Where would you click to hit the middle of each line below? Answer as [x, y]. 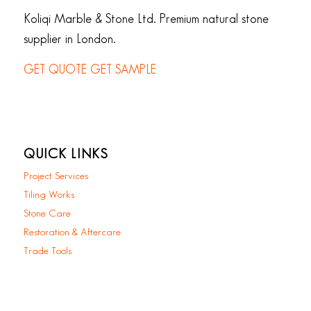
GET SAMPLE [123, 70]
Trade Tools [47, 252]
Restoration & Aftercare [72, 233]
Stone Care [47, 214]
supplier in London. [69, 40]
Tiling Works [49, 195]
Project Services [56, 177]
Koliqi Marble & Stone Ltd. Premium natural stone [146, 19]
